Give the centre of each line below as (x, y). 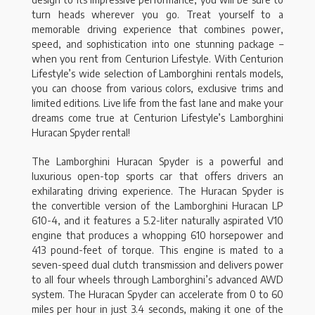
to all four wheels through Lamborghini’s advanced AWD (157, 280)
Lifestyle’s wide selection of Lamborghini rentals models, (157, 74)
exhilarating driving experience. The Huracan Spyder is (157, 191)
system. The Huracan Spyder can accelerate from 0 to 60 (157, 295)
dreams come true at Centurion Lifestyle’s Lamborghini (157, 118)
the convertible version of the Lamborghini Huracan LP (157, 206)
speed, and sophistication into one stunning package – (157, 44)
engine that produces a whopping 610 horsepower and (157, 236)
